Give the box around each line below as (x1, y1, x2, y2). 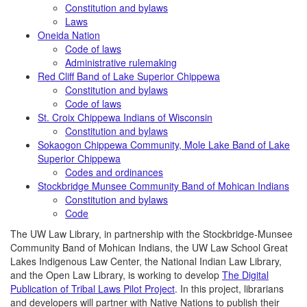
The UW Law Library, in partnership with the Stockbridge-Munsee (10, 227, 293, 241)
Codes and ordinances (65, 165, 163, 179)
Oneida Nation (38, 28, 100, 42)
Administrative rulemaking (65, 56, 177, 69)
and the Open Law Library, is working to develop (10, 268, 222, 282)
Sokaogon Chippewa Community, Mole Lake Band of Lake (38, 138, 290, 151)
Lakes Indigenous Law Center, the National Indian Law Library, (10, 254, 282, 268)
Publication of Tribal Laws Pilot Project (10, 282, 175, 295)
